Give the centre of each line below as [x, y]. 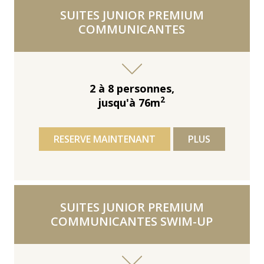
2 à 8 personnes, [132, 88]
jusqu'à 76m [130, 102]
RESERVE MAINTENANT [104, 139]
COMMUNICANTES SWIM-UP [132, 221]
